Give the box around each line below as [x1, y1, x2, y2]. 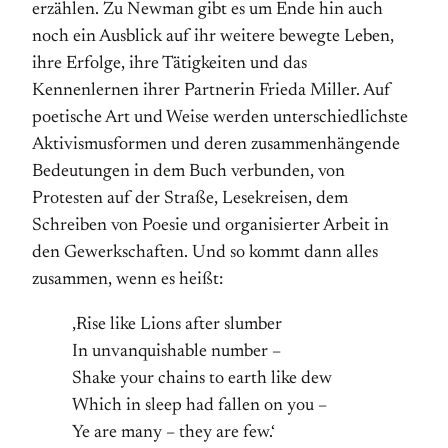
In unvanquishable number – [72, 343, 281, 361]
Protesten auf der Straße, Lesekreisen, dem [32, 190, 348, 208]
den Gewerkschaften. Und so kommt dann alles [32, 244, 378, 262]
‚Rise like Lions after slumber [72, 316, 282, 334]
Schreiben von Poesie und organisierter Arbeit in [32, 217, 389, 235]
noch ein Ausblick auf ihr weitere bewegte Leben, [32, 28, 394, 46]
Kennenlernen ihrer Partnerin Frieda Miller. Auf [32, 82, 391, 100]
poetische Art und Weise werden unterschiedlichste [32, 109, 408, 127]
